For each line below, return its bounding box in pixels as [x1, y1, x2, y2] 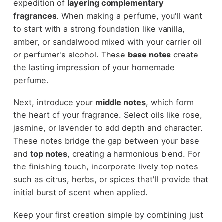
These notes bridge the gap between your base [13, 136, 199, 146]
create [170, 49, 198, 59]
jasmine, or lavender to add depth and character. [13, 123, 203, 133]
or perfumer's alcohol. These [13, 49, 128, 59]
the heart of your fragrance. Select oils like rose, [13, 110, 202, 120]
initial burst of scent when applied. [13, 187, 148, 198]
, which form [145, 97, 194, 108]
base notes [127, 49, 171, 59]
